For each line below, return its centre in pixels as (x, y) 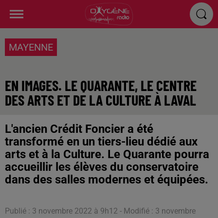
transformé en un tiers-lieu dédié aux (101, 142)
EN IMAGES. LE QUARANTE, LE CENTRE (101, 85)
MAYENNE (31, 47)
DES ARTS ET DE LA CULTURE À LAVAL (100, 100)
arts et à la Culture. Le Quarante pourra (107, 154)
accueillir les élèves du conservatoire (102, 167)
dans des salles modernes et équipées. (107, 180)
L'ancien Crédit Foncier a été (79, 129)
